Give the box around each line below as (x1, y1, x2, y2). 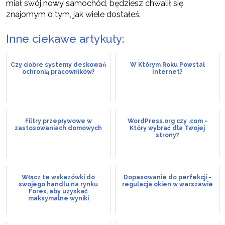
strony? (155, 132, 179, 139)
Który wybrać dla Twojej (130, 125, 205, 132)
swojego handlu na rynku (19, 181, 98, 188)
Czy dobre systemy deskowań (11, 61, 106, 69)
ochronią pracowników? (22, 68, 95, 76)
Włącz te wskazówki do (22, 174, 95, 181)
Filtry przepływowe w (25, 118, 92, 125)
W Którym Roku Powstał (130, 61, 205, 69)
